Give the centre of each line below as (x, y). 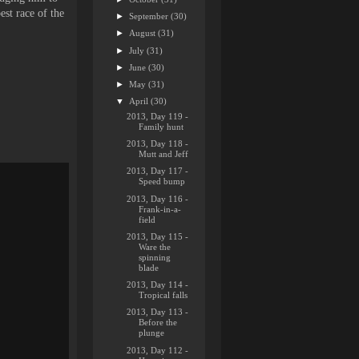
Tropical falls (163, 295)
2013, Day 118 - (158, 143)
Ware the (155, 246)
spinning (155, 257)
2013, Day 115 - (158, 236)
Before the (158, 323)
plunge (152, 333)
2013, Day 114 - (158, 284)
